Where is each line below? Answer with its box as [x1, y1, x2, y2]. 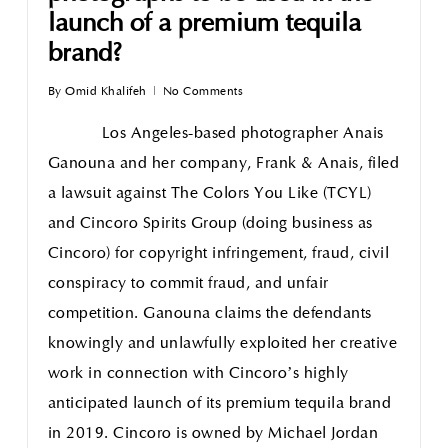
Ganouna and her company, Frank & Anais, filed [47, 156, 400, 172]
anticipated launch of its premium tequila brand [47, 396, 392, 412]
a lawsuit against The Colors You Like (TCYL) [47, 186, 372, 202]
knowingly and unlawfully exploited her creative [47, 336, 398, 352]
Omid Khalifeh [65, 86, 147, 98]
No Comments [162, 86, 244, 98]
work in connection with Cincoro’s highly [47, 366, 349, 382]
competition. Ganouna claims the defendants [47, 306, 372, 322]
